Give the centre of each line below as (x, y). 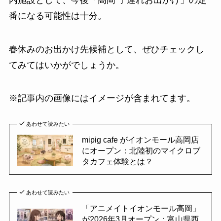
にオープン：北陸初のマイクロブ (141, 151)
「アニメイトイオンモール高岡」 (141, 208)
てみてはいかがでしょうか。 (66, 65)
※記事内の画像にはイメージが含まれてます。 (102, 98)
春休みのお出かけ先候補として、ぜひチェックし (106, 49)
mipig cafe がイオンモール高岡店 (140, 140)
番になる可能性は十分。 (57, 16)
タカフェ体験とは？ (117, 162)
